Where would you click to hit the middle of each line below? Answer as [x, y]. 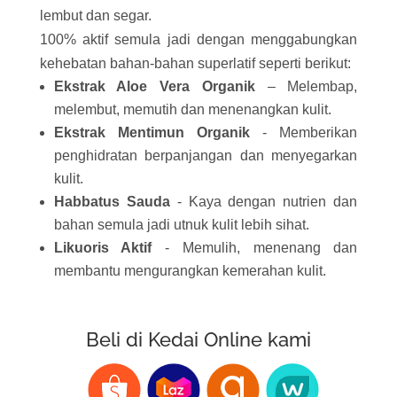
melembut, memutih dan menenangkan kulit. [192, 110]
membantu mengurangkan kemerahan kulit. [190, 271]
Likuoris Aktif [109, 248]
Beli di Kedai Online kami [198, 340]
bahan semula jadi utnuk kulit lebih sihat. [181, 225]
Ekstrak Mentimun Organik [158, 133]
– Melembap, [312, 87]
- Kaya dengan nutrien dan [264, 202]
